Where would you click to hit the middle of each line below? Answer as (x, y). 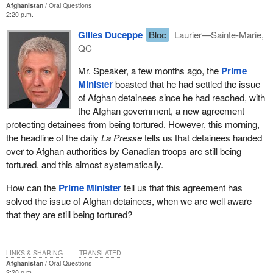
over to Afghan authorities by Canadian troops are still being (123, 151)
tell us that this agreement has (182, 187)
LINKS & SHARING (34, 252)
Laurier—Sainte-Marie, (218, 35)
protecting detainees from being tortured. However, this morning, (133, 124)
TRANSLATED (100, 252)
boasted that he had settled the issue (186, 84)
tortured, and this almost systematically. (84, 165)
